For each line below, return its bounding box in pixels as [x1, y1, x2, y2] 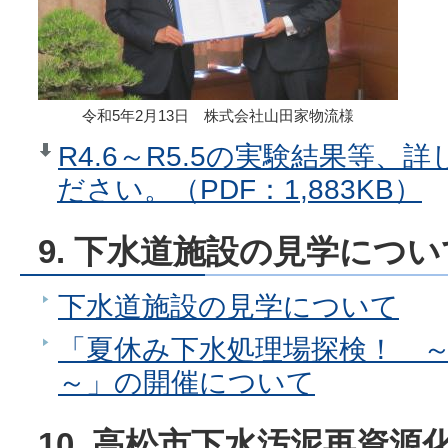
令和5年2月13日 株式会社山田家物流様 [82, 107, 354, 125]
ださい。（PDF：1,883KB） [57, 173, 422, 205]
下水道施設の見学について [58, 290, 399, 323]
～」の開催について [58, 365, 315, 398]
